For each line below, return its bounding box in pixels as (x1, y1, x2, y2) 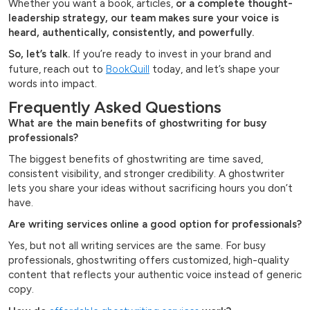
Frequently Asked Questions (8, 97, 221, 118)
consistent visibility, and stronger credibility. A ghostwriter (8, 167, 284, 181)
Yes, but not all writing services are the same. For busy (8, 239, 266, 253)
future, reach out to (8, 63, 106, 76)
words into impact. (8, 77, 97, 91)
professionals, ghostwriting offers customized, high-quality (8, 254, 289, 267)
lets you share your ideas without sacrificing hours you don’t (8, 182, 293, 195)
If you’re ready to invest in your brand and (70, 48, 271, 61)
